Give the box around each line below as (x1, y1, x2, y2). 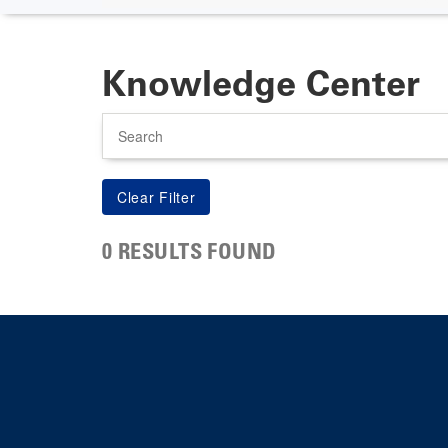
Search (102, 112, 140, 130)
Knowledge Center (102, 61, 420, 105)
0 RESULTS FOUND (102, 242, 277, 265)
